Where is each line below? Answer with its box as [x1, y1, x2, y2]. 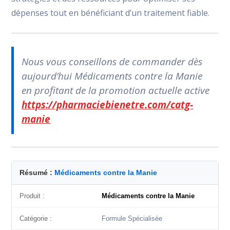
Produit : [20, 192, 45, 200]
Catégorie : [20, 215, 52, 222]
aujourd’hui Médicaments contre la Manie [22, 69, 203, 83]
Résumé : [20, 168, 55, 177]
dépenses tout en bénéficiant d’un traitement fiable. [11, 7, 210, 18]
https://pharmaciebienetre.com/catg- [22, 98, 194, 111]
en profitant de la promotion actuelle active [22, 84, 210, 97]
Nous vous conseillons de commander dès [22, 55, 203, 68]
